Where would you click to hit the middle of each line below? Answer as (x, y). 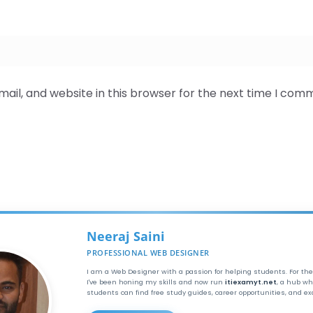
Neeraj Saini (126, 236)
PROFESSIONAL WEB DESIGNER (148, 253)
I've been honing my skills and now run (156, 282)
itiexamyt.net (251, 282)
